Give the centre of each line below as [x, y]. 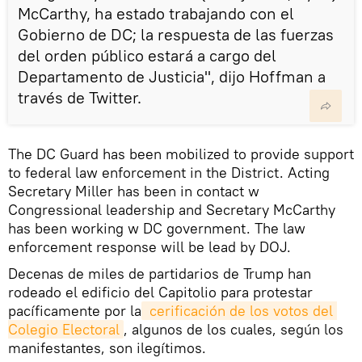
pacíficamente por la [75, 311]
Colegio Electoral [64, 330]
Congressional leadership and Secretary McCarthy [172, 210]
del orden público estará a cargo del [147, 56]
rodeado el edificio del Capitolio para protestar [160, 293]
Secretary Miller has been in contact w [134, 192]
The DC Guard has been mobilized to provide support [181, 154]
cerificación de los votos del [239, 311]
